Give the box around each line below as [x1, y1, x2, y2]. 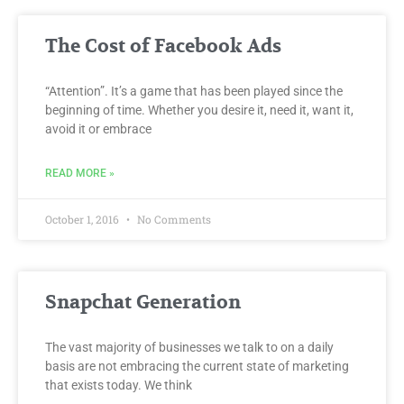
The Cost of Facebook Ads [45, 34, 281, 60]
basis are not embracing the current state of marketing [45, 359, 349, 374]
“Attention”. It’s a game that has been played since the [45, 84, 343, 99]
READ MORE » [45, 167, 115, 180]
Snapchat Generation [45, 290, 241, 316]
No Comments [134, 212, 211, 227]
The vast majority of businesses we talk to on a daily [45, 340, 334, 355]
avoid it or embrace [45, 122, 151, 137]
